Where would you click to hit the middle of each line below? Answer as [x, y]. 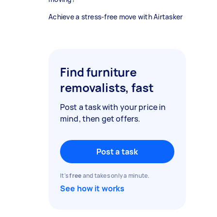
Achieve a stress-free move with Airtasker [116, 17]
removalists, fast [107, 87]
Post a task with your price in [113, 107]
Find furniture [98, 72]
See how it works [93, 188]
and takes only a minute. [116, 176]
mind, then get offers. [100, 119]
